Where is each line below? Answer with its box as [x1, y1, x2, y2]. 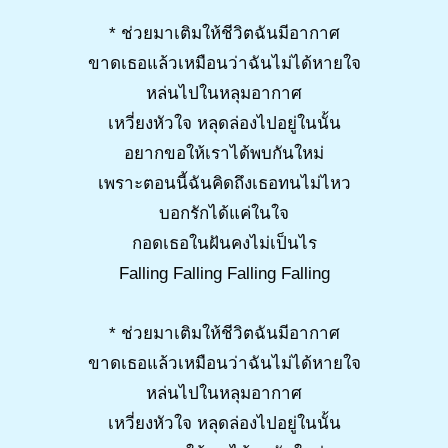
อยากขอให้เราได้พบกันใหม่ [124, 144, 324, 164]
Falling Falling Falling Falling [118, 264, 330, 284]
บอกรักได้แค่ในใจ [159, 204, 289, 224]
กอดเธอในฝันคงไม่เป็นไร [131, 234, 317, 254]
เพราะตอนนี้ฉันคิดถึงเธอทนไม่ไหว [97, 174, 351, 194]
